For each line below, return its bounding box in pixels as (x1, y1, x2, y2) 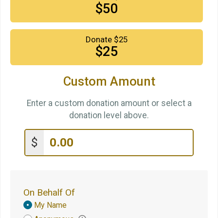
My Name (34, 200, 67, 210)
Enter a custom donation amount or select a (26, 98, 192, 108)
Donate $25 (86, 35, 127, 44)
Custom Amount (63, 74, 155, 89)
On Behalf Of (23, 186, 75, 198)
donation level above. (69, 110, 149, 120)
